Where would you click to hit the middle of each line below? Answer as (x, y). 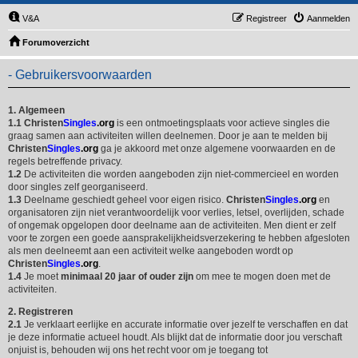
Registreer (267, 18)
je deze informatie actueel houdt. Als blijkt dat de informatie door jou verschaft (175, 337)
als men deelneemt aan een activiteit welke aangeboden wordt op (151, 251)
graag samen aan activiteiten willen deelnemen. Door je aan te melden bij (168, 136)
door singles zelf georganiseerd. (78, 187)
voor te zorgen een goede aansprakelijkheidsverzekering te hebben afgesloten (179, 238)
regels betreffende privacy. (65, 161)
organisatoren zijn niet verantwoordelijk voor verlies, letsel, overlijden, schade (176, 213)
